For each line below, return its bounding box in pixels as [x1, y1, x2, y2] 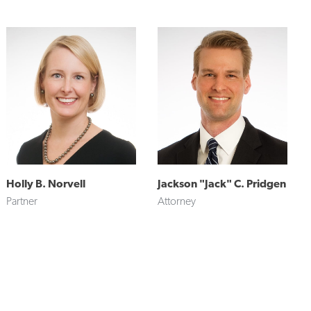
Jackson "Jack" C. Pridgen [157, 176, 286, 190]
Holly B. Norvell [6, 176, 85, 190]
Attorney [157, 194, 196, 208]
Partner [6, 194, 37, 208]
